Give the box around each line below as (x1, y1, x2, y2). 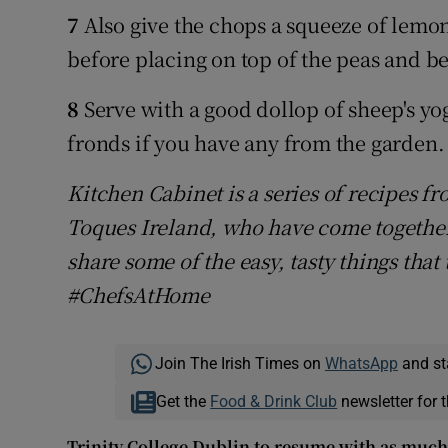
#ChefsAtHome (67, 280, 210, 310)
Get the (156, 393, 211, 410)
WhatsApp (324, 355, 398, 372)
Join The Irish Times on (154, 355, 325, 372)
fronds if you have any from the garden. (67, 128, 445, 158)
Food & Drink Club (210, 393, 338, 410)
